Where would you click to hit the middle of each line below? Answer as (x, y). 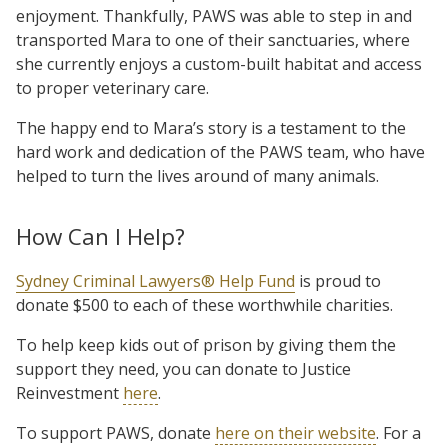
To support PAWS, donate (115, 432)
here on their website (295, 432)
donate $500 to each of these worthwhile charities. (204, 304)
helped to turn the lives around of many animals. (197, 175)
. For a (398, 432)
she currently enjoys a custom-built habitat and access (219, 63)
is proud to (338, 280)
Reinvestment (69, 392)
